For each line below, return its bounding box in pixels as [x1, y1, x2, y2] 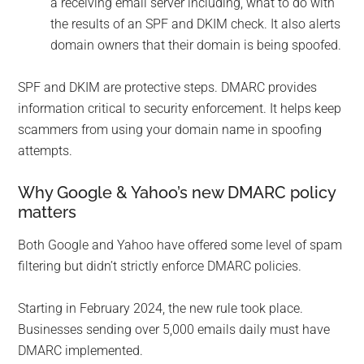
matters [18, 202, 77, 223]
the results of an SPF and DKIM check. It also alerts [50, 16, 341, 32]
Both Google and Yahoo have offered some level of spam [18, 237, 343, 253]
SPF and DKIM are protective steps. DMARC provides [18, 80, 318, 96]
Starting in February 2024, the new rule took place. [18, 301, 304, 317]
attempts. [18, 143, 73, 159]
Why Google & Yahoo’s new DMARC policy [18, 183, 336, 203]
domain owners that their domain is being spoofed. [50, 37, 342, 54]
